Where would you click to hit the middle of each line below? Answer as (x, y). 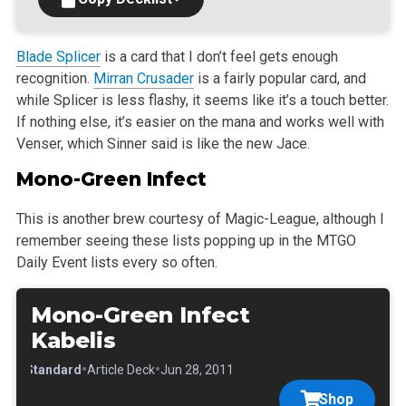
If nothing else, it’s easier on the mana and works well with (200, 122)
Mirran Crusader (143, 79)
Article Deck (121, 369)
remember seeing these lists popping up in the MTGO (186, 240)
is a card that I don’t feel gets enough (219, 57)
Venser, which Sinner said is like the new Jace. (163, 144)
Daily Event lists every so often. (116, 262)
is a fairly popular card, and (280, 79)
